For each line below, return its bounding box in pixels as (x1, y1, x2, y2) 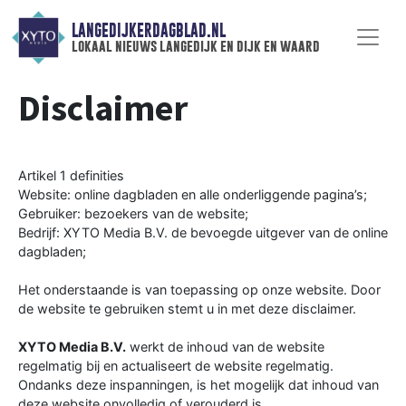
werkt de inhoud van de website (126, 338, 324, 354)
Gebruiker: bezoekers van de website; (18, 205, 248, 221)
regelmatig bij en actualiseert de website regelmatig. (18, 357, 333, 373)
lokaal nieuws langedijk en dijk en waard (71, 37, 320, 55)
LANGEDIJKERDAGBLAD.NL (71, 21, 226, 41)
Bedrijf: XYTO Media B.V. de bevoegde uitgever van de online (18, 224, 388, 240)
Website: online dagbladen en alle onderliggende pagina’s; (18, 186, 367, 202)
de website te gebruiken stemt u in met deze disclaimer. (18, 300, 356, 316)
